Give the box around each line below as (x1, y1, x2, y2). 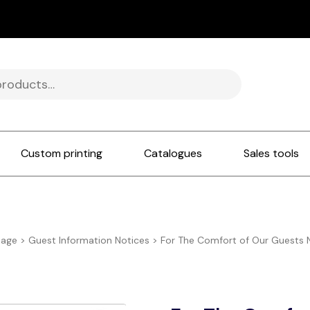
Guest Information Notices (28, 234, 150, 247)
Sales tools (244, 146, 300, 161)
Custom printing (21, 146, 103, 161)
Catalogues (144, 146, 203, 161)
